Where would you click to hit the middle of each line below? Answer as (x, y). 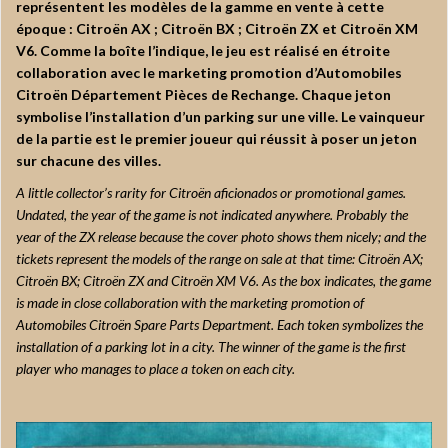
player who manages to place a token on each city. (155, 369)
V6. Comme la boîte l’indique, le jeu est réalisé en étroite (203, 51)
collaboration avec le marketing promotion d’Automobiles (209, 73)
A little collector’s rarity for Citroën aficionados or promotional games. (211, 193)
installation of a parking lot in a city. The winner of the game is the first (211, 347)
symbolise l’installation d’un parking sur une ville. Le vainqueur (220, 117)
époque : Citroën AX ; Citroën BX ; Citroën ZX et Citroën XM (217, 29)
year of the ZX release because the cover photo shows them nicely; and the (221, 237)
